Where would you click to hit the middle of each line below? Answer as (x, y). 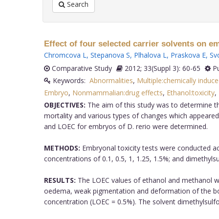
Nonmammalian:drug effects (117, 92)
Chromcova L (65, 55)
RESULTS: (60, 180)
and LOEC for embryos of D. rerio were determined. (126, 126)
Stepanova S (110, 55)
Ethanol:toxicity (190, 92)
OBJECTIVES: (65, 105)
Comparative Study (81, 68)
